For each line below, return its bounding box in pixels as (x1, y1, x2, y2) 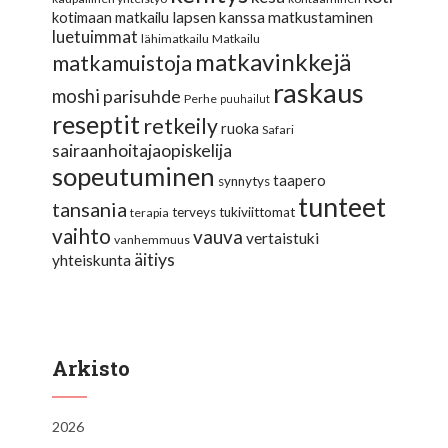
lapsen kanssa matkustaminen (172, 7, 374, 26)
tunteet (298, 190, 387, 223)
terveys (172, 203, 217, 220)
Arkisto (52, 354, 131, 381)
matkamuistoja (52, 49, 193, 76)
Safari (262, 121, 295, 137)
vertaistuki (246, 228, 320, 247)
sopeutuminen (52, 160, 216, 191)
